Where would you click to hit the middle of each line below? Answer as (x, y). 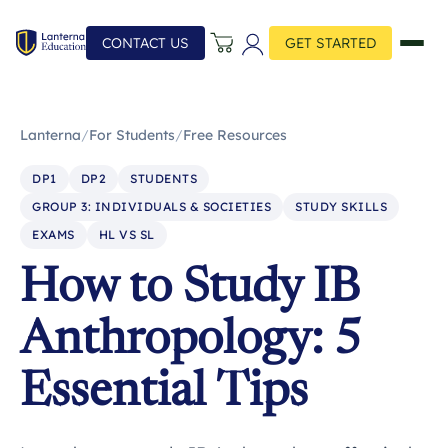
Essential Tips (164, 394)
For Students (132, 135)
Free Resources (235, 135)
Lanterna (50, 135)
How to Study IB (190, 290)
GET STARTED (330, 43)
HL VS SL (126, 234)
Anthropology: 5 (191, 342)
